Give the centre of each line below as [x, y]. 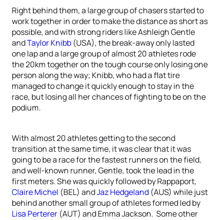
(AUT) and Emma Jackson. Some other [128, 214]
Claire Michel [35, 192]
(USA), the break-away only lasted [133, 43]
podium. [26, 108]
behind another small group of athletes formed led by [106, 203]
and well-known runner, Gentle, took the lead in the [103, 170]
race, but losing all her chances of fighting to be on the [109, 97]
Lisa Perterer [35, 214]
